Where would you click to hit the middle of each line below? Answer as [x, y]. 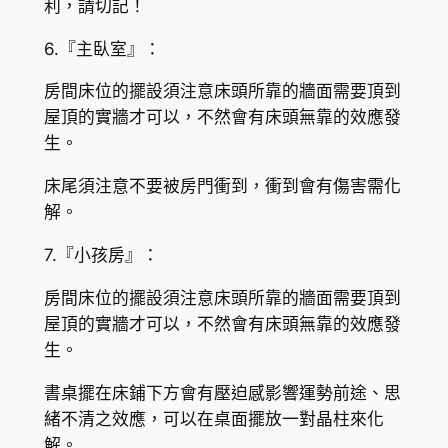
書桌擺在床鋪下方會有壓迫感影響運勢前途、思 [222, 392]
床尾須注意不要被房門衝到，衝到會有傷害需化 [222, 186]
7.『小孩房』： [101, 254]
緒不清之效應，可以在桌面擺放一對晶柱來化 [213, 418]
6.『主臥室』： [102, 48]
